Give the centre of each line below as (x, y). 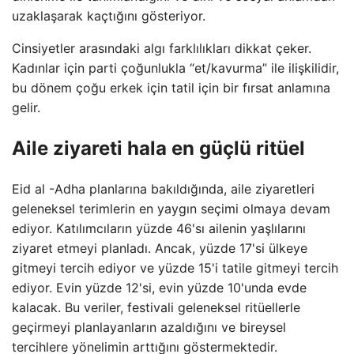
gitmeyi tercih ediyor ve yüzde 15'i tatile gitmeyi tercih (175, 267)
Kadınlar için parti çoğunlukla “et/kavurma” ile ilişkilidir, (175, 68)
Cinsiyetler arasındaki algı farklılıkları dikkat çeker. (162, 48)
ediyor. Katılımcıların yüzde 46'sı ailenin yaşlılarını (159, 228)
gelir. (26, 107)
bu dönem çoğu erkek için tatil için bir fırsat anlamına (171, 88)
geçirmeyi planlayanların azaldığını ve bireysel (149, 327)
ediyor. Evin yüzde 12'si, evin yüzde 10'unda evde (159, 287)
